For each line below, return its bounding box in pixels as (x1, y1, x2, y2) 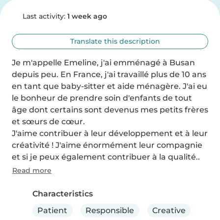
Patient (37, 205, 68, 215)
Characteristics (32, 189, 93, 198)
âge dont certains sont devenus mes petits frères (12, 105, 208, 114)
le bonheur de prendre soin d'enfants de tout (12, 93, 192, 103)
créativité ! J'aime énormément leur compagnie (12, 140, 202, 150)
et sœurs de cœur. (12, 117, 87, 126)
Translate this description (68, 37, 161, 46)
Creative (152, 205, 186, 215)
